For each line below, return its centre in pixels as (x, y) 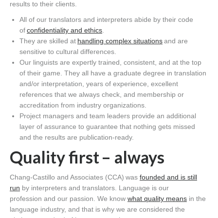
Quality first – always (87, 157)
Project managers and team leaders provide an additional (108, 116)
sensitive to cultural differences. (68, 52)
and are (175, 41)
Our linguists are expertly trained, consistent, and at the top (110, 63)
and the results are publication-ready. (77, 137)
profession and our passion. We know (69, 199)
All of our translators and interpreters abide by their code (106, 20)
